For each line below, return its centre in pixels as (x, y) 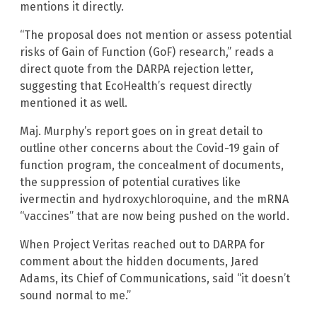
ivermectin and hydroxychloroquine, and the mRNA (154, 200)
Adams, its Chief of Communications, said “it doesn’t (155, 279)
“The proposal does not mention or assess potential (156, 35)
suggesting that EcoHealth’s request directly (136, 86)
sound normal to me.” (75, 296)
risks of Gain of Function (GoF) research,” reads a (147, 52)
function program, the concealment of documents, (152, 166)
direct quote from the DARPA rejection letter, (137, 69)
